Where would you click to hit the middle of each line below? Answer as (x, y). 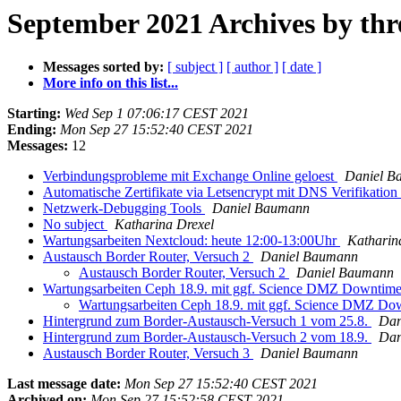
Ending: (32, 130)
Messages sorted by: (103, 67)
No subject (75, 225)
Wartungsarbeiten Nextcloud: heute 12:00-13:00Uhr (192, 241)
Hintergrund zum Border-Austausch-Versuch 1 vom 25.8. (207, 321)
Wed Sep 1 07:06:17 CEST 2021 (157, 114)
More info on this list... (111, 83)
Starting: (34, 114)
